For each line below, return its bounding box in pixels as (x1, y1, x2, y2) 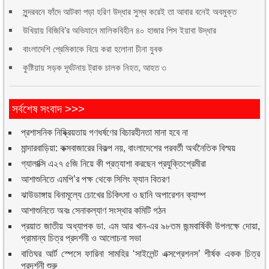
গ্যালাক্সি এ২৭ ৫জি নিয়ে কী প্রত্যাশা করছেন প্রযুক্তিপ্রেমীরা (21, 158, 207, 169)
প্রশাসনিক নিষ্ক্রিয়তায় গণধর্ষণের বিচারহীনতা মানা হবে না (21, 127, 189, 138)
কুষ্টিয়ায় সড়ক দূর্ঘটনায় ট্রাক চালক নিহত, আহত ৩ (23, 62, 167, 73)
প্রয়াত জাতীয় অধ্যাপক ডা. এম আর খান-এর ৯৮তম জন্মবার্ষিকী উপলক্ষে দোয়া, (21, 220, 260, 231)
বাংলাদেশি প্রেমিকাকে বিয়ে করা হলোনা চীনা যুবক (23, 43, 163, 54)
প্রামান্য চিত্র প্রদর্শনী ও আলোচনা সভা (21, 232, 142, 243)
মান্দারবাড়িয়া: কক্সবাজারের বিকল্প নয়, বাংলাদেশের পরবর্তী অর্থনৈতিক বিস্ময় (21, 142, 236, 153)
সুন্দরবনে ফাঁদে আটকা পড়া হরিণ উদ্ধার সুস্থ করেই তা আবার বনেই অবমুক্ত (23, 6, 237, 17)
